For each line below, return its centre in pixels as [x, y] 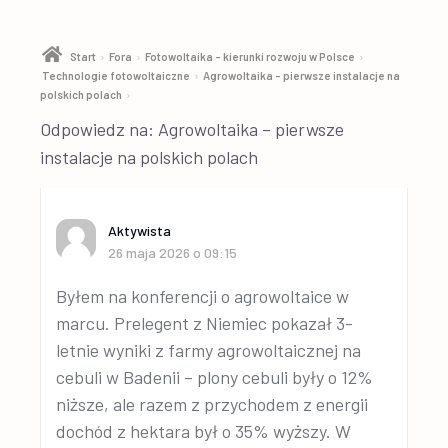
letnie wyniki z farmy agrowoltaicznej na [209, 350]
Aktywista [140, 230]
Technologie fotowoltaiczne [116, 75]
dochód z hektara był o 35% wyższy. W [204, 431]
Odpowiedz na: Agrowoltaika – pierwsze [192, 129]
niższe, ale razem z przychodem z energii [212, 404]
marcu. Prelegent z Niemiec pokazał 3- [205, 323]
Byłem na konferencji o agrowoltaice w [203, 296]
